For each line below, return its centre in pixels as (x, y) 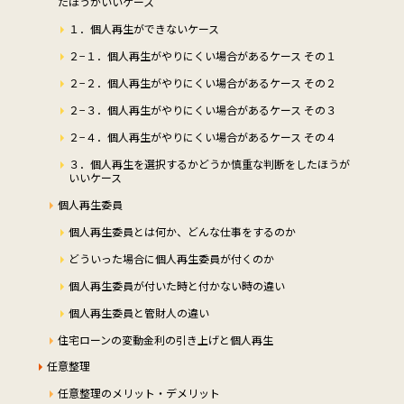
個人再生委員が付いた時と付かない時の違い (176, 285)
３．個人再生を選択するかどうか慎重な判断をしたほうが (209, 163)
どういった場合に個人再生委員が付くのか (171, 258)
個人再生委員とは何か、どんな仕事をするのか (182, 231)
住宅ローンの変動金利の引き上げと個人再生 (165, 339)
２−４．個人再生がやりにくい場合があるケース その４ (202, 136)
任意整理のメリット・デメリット (138, 392)
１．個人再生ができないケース (143, 28)
